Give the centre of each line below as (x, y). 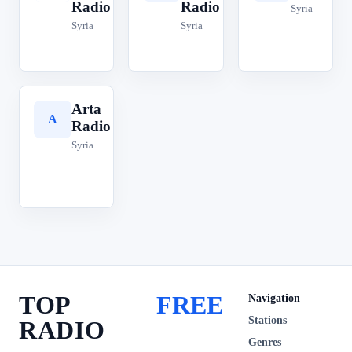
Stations (268, 320)
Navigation (274, 298)
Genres (265, 342)
